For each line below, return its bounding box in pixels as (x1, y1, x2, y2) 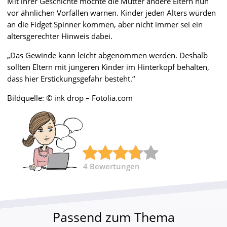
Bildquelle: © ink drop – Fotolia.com (7, 92, 133, 103)
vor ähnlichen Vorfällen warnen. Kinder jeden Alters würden (7, 7, 216, 18)
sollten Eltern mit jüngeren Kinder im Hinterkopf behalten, (7, 61, 209, 72)
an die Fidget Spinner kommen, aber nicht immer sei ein (7, 19, 203, 29)
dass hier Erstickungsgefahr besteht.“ (7, 73, 135, 84)
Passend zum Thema (52, 208, 175, 225)
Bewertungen (90, 161, 140, 171)
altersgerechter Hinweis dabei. (7, 30, 112, 41)
